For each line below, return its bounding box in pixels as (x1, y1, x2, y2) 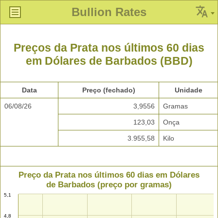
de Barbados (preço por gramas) (46, 180, 172, 190)
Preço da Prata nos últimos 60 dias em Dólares (18, 170, 200, 180)
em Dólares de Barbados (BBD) (25, 54, 193, 68)
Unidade (174, 86, 202, 94)
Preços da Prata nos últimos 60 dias (14, 41, 204, 54)
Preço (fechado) (82, 86, 135, 94)
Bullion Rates (72, 5, 146, 18)
